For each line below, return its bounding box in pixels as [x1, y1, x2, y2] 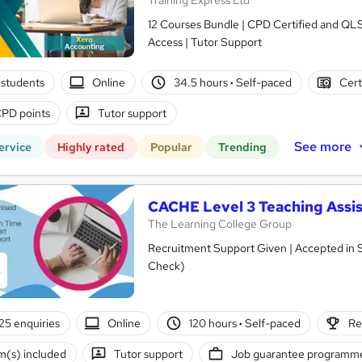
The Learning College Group [148, 217, 292, 232]
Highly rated [57, 140, 124, 155]
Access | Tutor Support [148, 35, 262, 50]
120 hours [188, 315, 239, 330]
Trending [218, 140, 267, 155]
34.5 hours [173, 74, 230, 90]
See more [293, 137, 351, 155]
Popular [150, 140, 192, 155]
